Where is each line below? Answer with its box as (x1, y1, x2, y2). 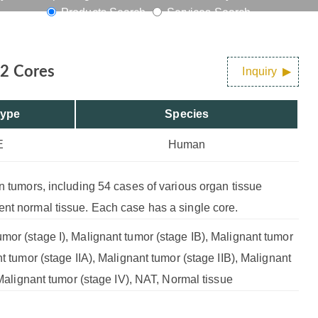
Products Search (57, 6, 149, 18)
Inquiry (242, 65, 278, 77)
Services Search (163, 6, 251, 18)
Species (165, 108, 209, 120)
